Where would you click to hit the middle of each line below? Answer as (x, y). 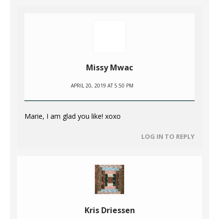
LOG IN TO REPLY (168, 137)
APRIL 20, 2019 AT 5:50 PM (102, 86)
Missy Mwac (109, 68)
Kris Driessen (109, 210)
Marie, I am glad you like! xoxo (73, 116)
